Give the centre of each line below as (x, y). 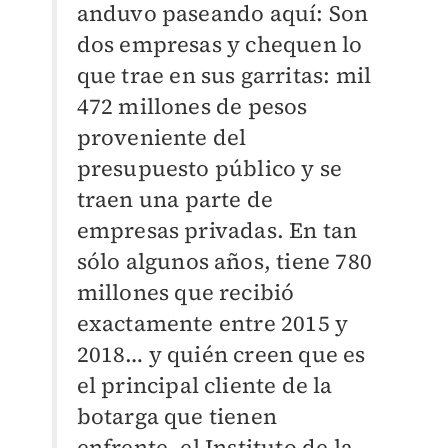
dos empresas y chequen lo (219, 44)
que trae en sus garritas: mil (224, 75)
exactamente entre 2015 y (212, 323)
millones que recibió (185, 292)
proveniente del (161, 137)
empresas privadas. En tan (217, 230)
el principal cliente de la (204, 385)
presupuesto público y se (209, 168)
